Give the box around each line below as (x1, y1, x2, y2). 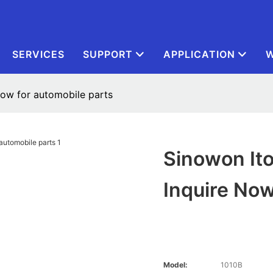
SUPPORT (83, 48, 133, 60)
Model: (163, 260, 188, 270)
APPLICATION (163, 48, 235, 60)
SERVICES (12, 48, 65, 60)
